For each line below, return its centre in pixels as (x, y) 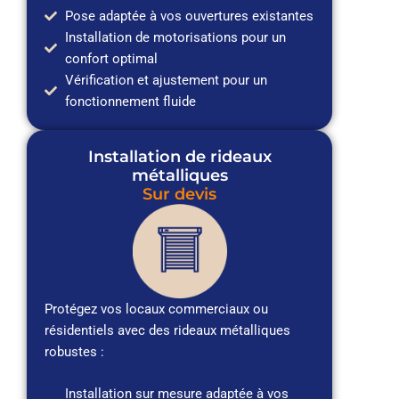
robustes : (74, 351)
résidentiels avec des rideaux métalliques (167, 330)
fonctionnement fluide (130, 101)
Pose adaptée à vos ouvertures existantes (189, 16)
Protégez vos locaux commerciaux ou (156, 309)
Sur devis (180, 194)
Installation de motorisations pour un (175, 37)
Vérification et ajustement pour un (166, 80)
